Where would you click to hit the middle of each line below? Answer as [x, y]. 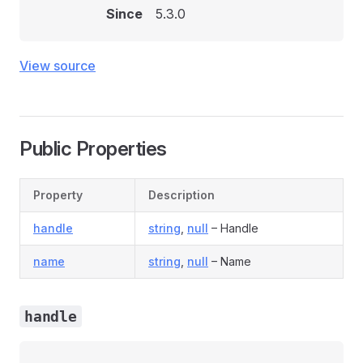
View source [58, 66]
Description [181, 195]
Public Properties [93, 149]
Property [58, 195]
